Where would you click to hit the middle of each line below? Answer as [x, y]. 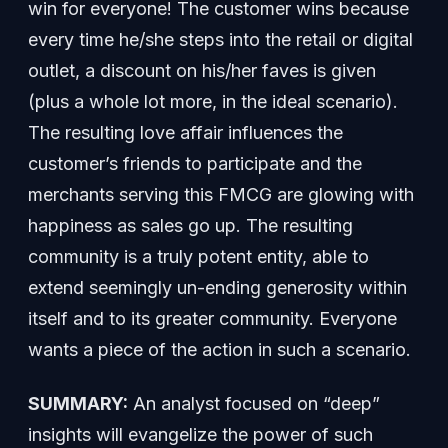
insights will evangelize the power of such [200, 435]
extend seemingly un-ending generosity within [217, 287]
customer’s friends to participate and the [195, 163]
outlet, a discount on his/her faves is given [202, 70]
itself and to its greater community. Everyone [212, 318]
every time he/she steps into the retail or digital [220, 39]
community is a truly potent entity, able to [198, 256]
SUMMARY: [78, 404]
